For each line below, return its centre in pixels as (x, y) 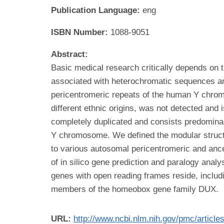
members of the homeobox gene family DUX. (135, 189)
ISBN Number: (81, 32)
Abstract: (69, 54)
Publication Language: (97, 10)
